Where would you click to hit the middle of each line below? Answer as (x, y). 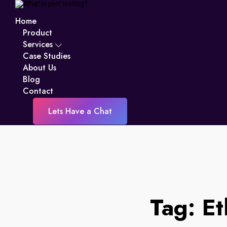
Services (38, 44)
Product (37, 33)
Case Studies (47, 56)
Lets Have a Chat (80, 111)
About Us (40, 68)
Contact (38, 91)
